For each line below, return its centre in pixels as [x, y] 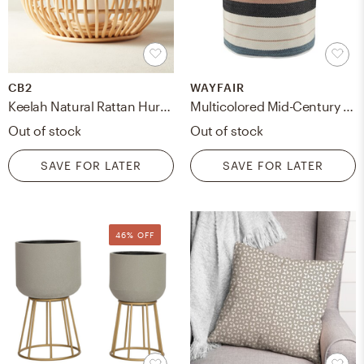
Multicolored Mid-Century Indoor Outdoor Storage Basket [349, 106]
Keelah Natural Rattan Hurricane [166, 106]
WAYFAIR [217, 87]
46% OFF [135, 234]
